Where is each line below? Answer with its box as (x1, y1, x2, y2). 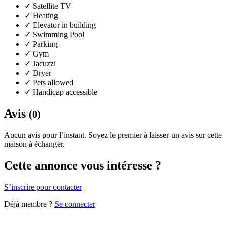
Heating (31, 11, 58, 20)
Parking (31, 39, 58, 48)
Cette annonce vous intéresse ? (4, 158, 161, 172)
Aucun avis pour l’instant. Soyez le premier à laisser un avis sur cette (4, 130, 222, 139)
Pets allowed (31, 78, 73, 87)
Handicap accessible (31, 87, 97, 96)
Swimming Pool (31, 30, 84, 39)
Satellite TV (31, 1, 71, 10)
